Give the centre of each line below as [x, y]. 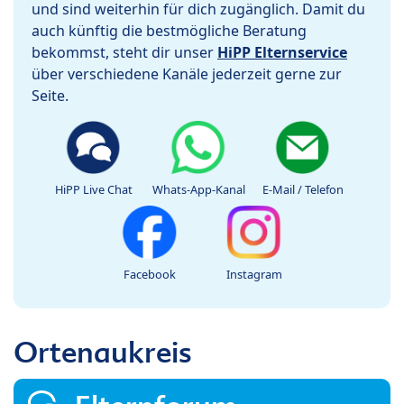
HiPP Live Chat [94, 190]
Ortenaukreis [102, 353]
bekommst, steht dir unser [124, 53]
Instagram [254, 275]
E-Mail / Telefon [303, 190]
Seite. [50, 96]
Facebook [150, 275]
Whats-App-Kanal [198, 190]
